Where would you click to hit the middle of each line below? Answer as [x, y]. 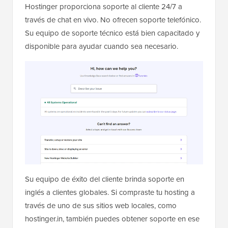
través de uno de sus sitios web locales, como [101, 205]
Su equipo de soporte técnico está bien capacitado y [112, 33]
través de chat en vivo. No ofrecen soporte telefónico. [113, 20]
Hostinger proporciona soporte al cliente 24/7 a [104, 7]
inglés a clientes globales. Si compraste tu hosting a [110, 192]
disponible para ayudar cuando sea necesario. [102, 47]
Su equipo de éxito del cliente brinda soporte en [105, 179]
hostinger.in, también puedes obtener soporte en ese [112, 219]
